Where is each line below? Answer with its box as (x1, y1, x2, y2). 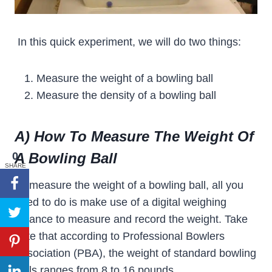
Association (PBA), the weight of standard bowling (15, 247, 256, 260)
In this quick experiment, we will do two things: (18, 36, 241, 49)
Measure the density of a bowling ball (36, 89, 216, 102)
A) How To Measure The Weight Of (15, 128, 254, 145)
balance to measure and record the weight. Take (15, 213, 248, 226)
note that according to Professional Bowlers (15, 230, 225, 243)
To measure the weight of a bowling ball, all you (15, 179, 243, 192)
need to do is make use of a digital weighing (15, 196, 226, 209)
